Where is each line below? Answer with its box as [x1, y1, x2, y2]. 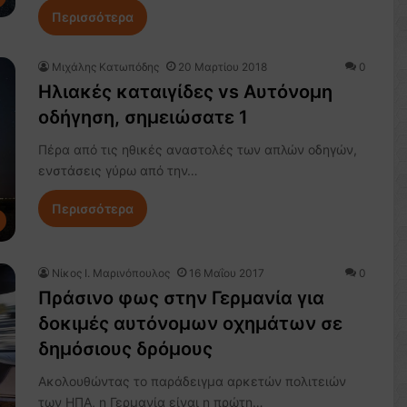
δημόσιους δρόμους [37, 337, 213, 360]
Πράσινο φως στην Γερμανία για [37, 286, 324, 309]
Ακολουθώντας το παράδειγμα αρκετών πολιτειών [37, 372, 346, 389]
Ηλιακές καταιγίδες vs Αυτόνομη [37, 81, 333, 104]
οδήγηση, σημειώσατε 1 [37, 106, 248, 129]
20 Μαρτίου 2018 [177, 60, 267, 74]
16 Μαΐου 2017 [188, 265, 264, 280]
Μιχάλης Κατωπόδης [51, 60, 159, 74]
